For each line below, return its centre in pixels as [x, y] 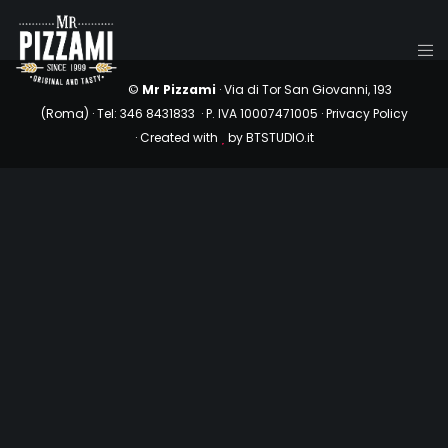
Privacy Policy [366, 113]
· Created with [177, 137]
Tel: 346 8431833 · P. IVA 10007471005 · [211, 113]
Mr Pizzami [179, 89]
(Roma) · [68, 113]
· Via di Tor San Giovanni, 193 [304, 89]
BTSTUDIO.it [279, 137]
